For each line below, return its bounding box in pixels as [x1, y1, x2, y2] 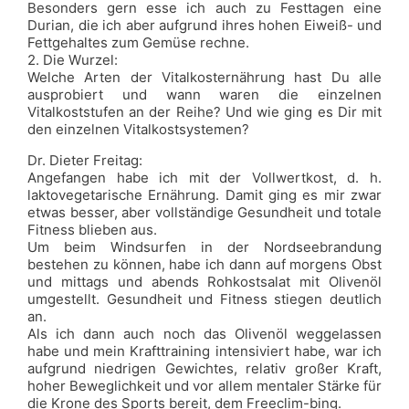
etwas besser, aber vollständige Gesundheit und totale [27, 204, 382, 221]
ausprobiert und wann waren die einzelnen [27, 86, 382, 103]
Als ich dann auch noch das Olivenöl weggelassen [27, 325, 382, 342]
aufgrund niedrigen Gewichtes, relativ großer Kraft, [27, 360, 382, 377]
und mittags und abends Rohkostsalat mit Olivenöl [27, 273, 382, 290]
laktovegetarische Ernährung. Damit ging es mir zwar [27, 186, 382, 204]
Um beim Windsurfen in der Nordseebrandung [27, 238, 382, 256]
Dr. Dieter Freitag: [27, 152, 142, 169]
